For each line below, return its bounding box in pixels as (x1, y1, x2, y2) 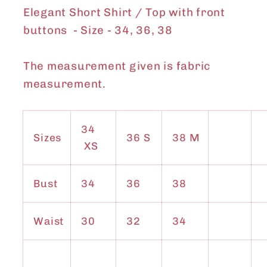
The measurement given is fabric (23, 59, 210, 73)
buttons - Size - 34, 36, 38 (23, 23, 173, 38)
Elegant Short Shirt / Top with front (23, 5, 225, 20)
